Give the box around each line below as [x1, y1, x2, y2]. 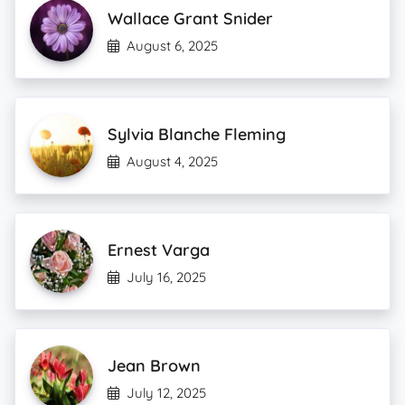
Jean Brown [108, 355, 201, 376]
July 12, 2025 [127, 384, 206, 401]
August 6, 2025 [127, 37, 218, 54]
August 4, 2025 [127, 153, 218, 170]
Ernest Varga [108, 240, 210, 260]
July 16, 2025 [127, 268, 206, 286]
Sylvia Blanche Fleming [108, 124, 286, 145]
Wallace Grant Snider [108, 8, 273, 29]
